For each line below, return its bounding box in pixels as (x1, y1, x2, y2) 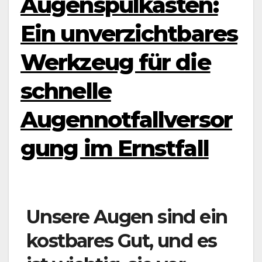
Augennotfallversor (20, 106, 232, 133)
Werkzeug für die (20, 49, 211, 76)
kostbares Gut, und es (26, 229, 217, 253)
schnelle (20, 77, 111, 105)
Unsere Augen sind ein (26, 205, 227, 229)
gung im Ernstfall (20, 135, 209, 162)
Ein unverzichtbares (20, 20, 237, 47)
